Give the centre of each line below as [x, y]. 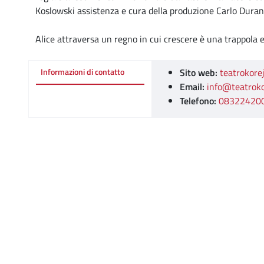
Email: [192, 87]
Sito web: [198, 72]
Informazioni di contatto [82, 72]
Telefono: [198, 101]
